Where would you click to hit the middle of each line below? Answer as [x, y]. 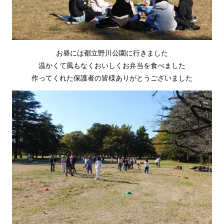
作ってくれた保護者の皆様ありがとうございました [112, 77]
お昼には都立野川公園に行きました [112, 52]
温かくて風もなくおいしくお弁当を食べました [112, 65]
